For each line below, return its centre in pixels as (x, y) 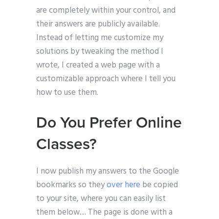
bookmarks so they (71, 185)
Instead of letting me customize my (100, 38)
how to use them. (67, 93)
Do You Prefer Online (109, 123)
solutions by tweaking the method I (100, 52)
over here (123, 185)
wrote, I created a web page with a (98, 66)
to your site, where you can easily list (101, 199)
